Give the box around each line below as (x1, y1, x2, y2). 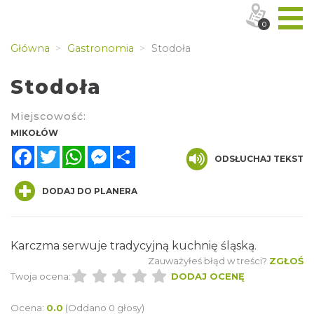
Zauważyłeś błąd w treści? (148, 255, 267, 266)
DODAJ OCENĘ (170, 271, 245, 282)
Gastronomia (64, 42, 134, 55)
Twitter (60, 144, 100, 158)
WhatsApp (85, 144, 144, 158)
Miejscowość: (11, 110, 86, 123)
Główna (11, 42, 50, 55)
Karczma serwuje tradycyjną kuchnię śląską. (11, 239, 257, 252)
